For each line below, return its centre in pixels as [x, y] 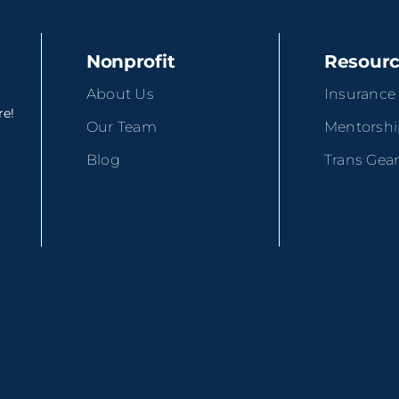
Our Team [121, 127]
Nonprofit [130, 61]
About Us [120, 94]
